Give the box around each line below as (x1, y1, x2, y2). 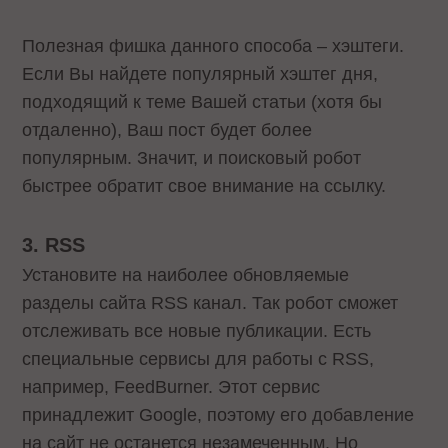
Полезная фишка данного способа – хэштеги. (22, 35, 405, 56)
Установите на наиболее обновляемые (22, 264, 350, 285)
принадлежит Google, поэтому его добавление (22, 404, 415, 425)
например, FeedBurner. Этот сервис (22, 376, 321, 397)
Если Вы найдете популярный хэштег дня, (22, 63, 379, 84)
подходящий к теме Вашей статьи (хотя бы (22, 91, 383, 112)
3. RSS (22, 233, 86, 256)
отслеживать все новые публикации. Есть (22, 320, 372, 341)
